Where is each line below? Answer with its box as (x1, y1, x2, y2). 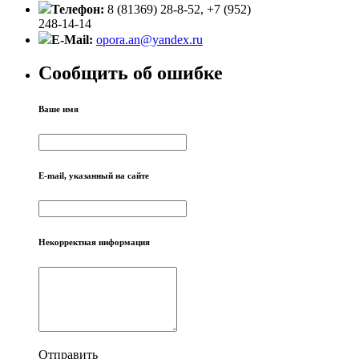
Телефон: (51, 2, 107, 16)
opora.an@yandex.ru (96, 32, 203, 46)
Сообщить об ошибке (38, 63, 223, 84)
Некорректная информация (38, 237, 150, 248)
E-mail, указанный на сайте (38, 171, 149, 181)
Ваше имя (38, 104, 79, 115)
